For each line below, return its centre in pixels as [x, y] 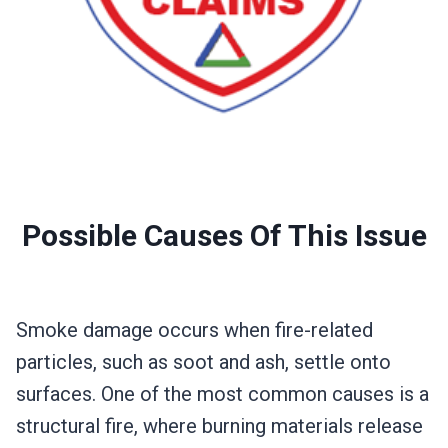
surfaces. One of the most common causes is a [222, 394]
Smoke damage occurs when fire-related [194, 330]
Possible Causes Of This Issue [224, 236]
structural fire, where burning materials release [219, 426]
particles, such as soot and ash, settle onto [203, 362]
